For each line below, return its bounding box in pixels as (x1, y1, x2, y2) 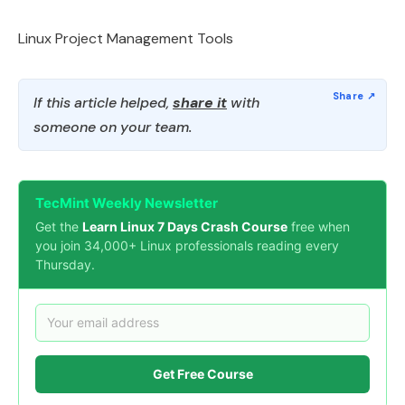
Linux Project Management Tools (18, 28, 233, 48)
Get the (35, 218, 82, 234)
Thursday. (35, 256, 95, 272)
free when (287, 218, 350, 234)
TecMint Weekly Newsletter (35, 193, 218, 212)
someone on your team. (33, 117, 192, 137)
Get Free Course (152, 366, 253, 382)
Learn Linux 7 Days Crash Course (82, 218, 287, 234)
